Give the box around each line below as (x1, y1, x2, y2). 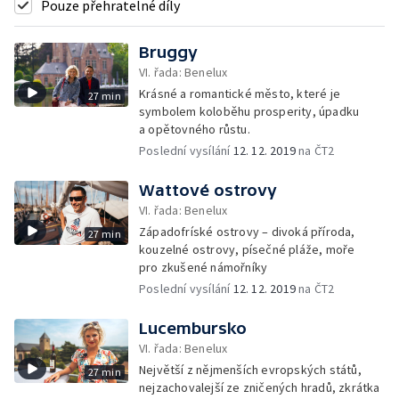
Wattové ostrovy (139, 181, 277, 199)
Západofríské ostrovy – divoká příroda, (139, 224, 355, 240)
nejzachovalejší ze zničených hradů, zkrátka (139, 379, 380, 395)
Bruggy (139, 43, 198, 61)
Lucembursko (139, 319, 247, 338)
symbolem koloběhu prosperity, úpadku (139, 103, 360, 119)
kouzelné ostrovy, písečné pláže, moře (139, 241, 355, 257)
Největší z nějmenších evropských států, (139, 362, 362, 378)
